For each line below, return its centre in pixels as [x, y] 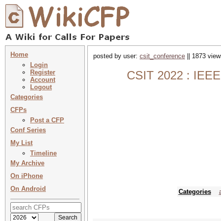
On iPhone [27, 176]
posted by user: [116, 56]
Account [43, 80]
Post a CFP [47, 120]
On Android [28, 189]
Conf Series [28, 130]
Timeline [43, 153]
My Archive [27, 163]
